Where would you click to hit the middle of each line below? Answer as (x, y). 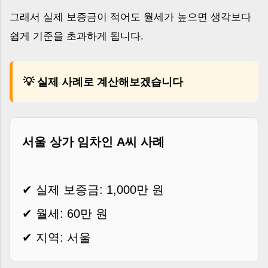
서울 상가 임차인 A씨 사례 (93, 141)
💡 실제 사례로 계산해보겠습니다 (103, 82)
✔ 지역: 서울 (57, 237)
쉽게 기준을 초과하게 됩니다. (77, 36)
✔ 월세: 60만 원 (65, 213)
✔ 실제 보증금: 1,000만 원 (93, 189)
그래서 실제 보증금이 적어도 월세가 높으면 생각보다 (130, 17)
